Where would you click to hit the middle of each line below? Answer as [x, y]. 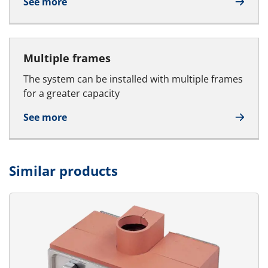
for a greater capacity [71, 93]
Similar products [63, 170]
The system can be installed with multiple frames [133, 79]
